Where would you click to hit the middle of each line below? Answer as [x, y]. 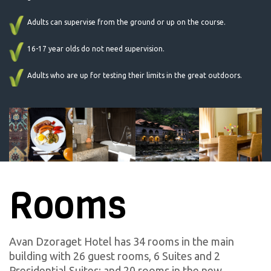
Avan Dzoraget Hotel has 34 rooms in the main [122, 242]
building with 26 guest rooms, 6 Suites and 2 [115, 256]
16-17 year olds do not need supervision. [96, 48]
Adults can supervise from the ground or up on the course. [126, 22]
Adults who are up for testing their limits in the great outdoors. [135, 75]
